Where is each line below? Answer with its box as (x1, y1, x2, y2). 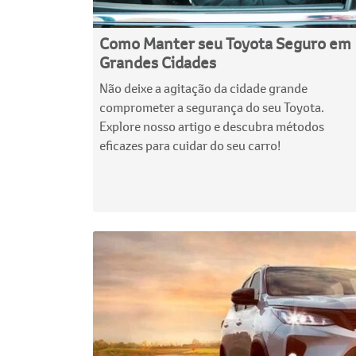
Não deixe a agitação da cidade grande (99, 79, 308, 96)
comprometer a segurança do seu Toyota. (99, 98, 324, 115)
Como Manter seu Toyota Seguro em (99, 32, 351, 54)
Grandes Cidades (99, 51, 216, 73)
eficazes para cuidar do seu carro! (99, 136, 281, 153)
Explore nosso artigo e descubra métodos (99, 117, 324, 134)
